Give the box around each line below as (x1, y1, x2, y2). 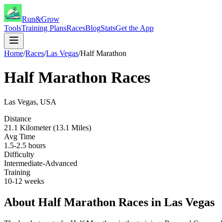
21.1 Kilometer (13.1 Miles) (4, 123, 91, 132)
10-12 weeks (4, 176, 44, 185)
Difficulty (4, 150, 34, 159)
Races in (115, 195, 164, 209)
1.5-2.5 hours (4, 141, 46, 150)
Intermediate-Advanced (4, 159, 77, 167)
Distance (4, 114, 31, 123)
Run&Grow (22, 15, 59, 23)
